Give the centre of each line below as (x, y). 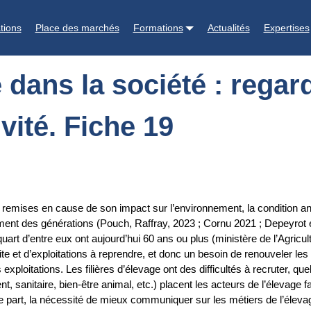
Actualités (228, 27)
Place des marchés (77, 27)
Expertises (286, 27)
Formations (158, 27)
